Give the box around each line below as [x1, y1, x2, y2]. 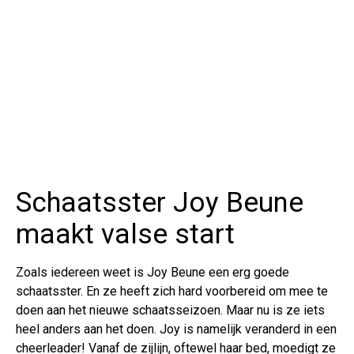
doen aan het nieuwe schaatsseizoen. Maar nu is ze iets [16, 303, 325, 318]
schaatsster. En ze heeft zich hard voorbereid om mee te [16, 284, 328, 299]
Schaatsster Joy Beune [16, 186, 303, 220]
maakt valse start [16, 218, 235, 251]
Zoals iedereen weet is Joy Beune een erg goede [16, 265, 289, 281]
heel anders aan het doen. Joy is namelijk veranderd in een [16, 322, 337, 337]
